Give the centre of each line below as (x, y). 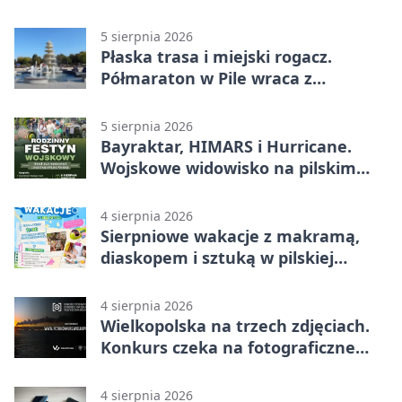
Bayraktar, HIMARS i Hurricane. (226, 147)
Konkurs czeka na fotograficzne (228, 348)
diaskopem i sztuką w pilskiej (217, 258)
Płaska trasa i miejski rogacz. (216, 57)
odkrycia (135, 369)
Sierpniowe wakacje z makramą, (230, 236)
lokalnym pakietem (179, 100)
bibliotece (140, 280)
